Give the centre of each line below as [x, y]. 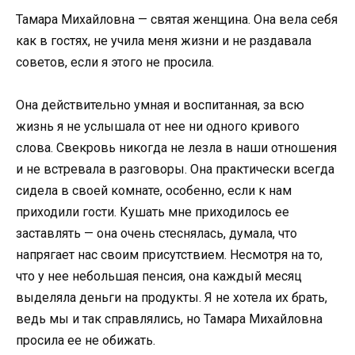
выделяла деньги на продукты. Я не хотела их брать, [172, 298]
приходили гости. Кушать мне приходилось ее [153, 212]
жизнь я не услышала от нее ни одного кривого [158, 127]
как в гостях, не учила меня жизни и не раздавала [164, 41]
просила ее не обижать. [86, 341]
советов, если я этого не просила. [115, 63]
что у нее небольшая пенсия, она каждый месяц [159, 277]
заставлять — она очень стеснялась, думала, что [157, 234]
